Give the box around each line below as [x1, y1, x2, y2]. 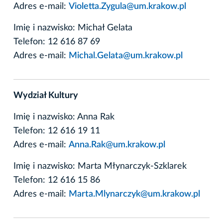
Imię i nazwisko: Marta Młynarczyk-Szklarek [13, 161, 187, 171]
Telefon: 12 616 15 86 [13, 175, 100, 185]
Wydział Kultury [13, 91, 78, 100]
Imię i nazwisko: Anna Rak [13, 112, 114, 121]
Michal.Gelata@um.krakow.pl [69, 51, 183, 60]
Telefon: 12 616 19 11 [13, 126, 100, 135]
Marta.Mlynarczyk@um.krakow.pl [69, 189, 200, 199]
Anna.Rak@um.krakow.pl [69, 140, 165, 149]
